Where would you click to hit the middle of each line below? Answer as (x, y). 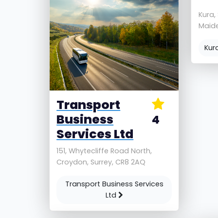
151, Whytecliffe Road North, (104, 151)
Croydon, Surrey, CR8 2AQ (101, 162)
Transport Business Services (114, 184)
